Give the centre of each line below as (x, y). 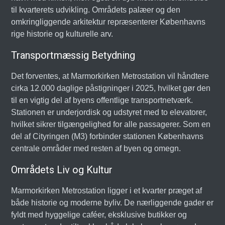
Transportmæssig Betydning (73, 55)
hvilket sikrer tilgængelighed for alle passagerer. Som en (111, 124)
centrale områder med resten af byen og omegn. (96, 148)
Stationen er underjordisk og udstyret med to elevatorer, (109, 112)
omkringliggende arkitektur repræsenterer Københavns (108, 22)
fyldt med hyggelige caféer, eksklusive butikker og (99, 215)
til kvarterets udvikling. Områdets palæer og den (96, 10)
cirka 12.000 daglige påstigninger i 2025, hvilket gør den (111, 88)
